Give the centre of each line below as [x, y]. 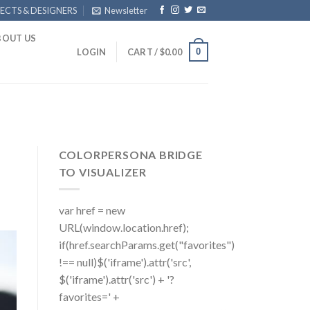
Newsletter [126, 10]
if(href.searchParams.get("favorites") [146, 244]
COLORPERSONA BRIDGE [130, 155]
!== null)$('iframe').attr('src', [125, 262]
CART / [143, 52]
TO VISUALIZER [102, 172]
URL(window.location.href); [124, 227]
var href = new [92, 210]
